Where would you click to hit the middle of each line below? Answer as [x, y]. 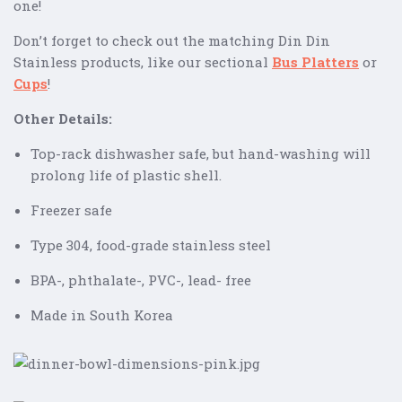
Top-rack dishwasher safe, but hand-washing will [200, 154]
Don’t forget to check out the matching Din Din [172, 41]
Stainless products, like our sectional [143, 62]
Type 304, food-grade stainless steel [150, 245]
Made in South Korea [103, 315]
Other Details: [63, 119]
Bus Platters [315, 62]
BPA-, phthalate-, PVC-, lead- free [140, 280]
